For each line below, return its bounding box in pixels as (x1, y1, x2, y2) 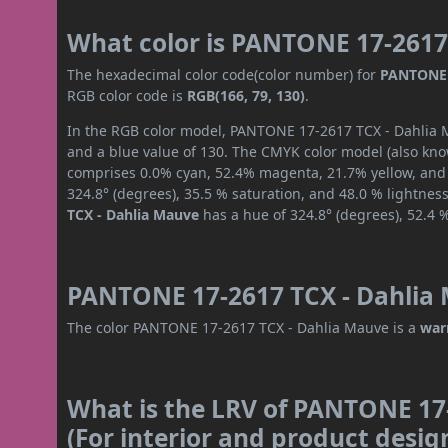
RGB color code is (67, 86, 188, 106)
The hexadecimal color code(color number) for (67, 65, 381, 85)
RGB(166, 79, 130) (187, 86, 306, 106)
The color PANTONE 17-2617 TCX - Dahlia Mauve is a (67, 318, 421, 338)
